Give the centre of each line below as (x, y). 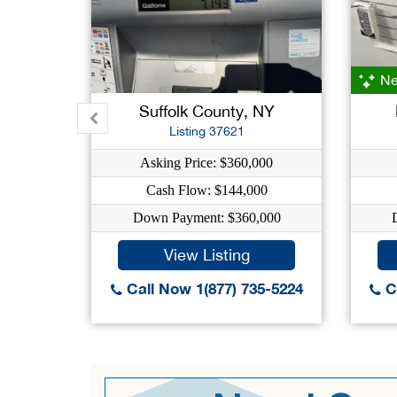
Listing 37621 (206, 131)
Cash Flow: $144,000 (206, 190)
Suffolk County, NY (206, 111)
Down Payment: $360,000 (206, 218)
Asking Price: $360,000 (207, 163)
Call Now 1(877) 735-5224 (212, 288)
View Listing (206, 255)
